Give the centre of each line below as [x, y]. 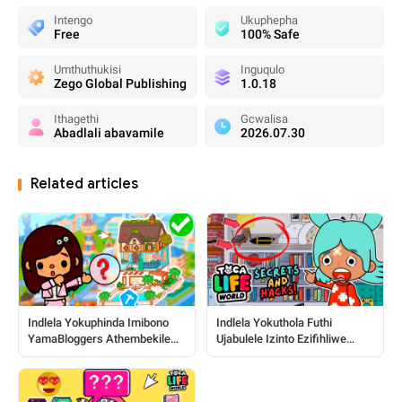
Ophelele [239, 371]
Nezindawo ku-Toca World [95, 355]
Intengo [73, 20]
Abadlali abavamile [109, 133]
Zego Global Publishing [120, 83]
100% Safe [270, 34]
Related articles [84, 184]
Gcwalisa [264, 119]
